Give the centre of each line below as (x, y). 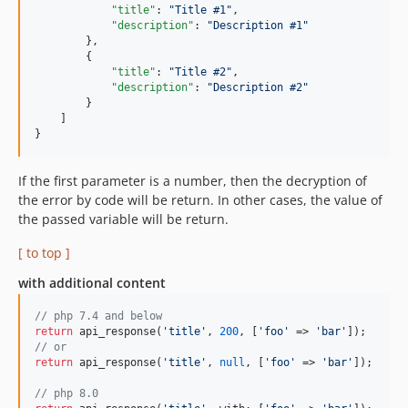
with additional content (92, 283)
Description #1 (258, 26)
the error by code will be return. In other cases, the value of (200, 200)
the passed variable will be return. (123, 219)
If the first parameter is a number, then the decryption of (193, 181)
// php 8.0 (66, 394)
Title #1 (200, 10)
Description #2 (258, 88)
